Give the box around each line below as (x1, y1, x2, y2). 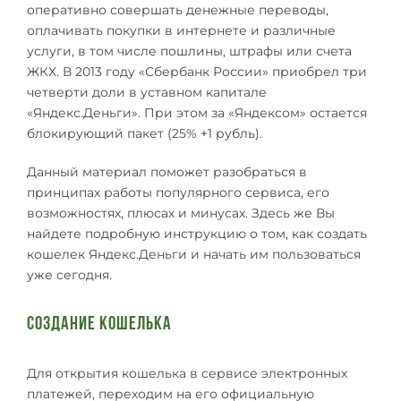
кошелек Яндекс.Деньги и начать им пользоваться (27, 246, 361, 262)
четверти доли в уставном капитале (27, 84, 267, 100)
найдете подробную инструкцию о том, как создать (27, 226, 367, 242)
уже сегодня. (27, 267, 112, 283)
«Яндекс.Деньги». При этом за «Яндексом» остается (27, 105, 367, 121)
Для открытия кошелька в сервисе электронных (27, 364, 347, 381)
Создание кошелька (27, 314, 172, 334)
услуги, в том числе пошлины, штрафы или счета (27, 43, 352, 59)
